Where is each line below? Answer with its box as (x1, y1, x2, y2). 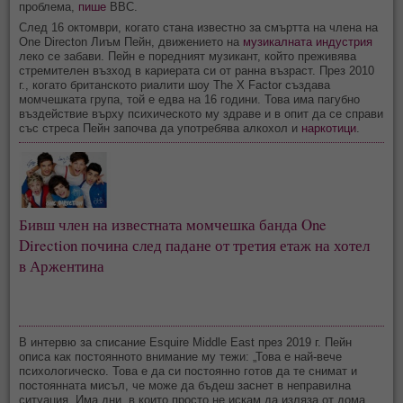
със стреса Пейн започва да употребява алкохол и (19, 121, 302, 135)
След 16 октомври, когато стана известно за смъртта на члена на (19, 20, 379, 34)
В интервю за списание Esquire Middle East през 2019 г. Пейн (19, 336, 353, 350)
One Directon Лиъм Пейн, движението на (19, 34, 244, 49)
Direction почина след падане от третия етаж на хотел (19, 235, 374, 256)
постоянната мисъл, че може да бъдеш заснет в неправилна (19, 379, 352, 393)
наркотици (301, 121, 357, 135)
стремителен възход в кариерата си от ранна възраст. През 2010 (19, 63, 375, 77)
